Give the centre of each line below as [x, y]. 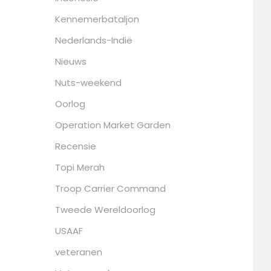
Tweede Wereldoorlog [105, 209]
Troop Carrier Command [110, 188]
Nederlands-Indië [94, 40]
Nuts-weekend [88, 82]
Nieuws [71, 61]
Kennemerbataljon [97, 19]
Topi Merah [80, 167]
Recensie [76, 146]
